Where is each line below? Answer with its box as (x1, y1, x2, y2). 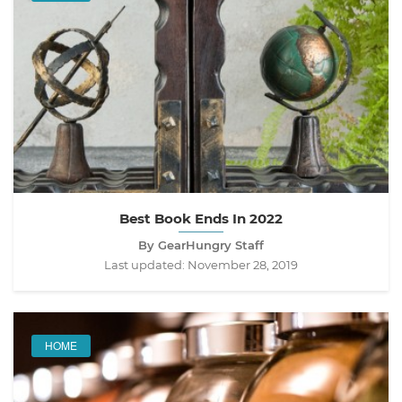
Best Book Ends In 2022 (119, 209, 283, 227)
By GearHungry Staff (138, 237, 264, 252)
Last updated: (104, 257, 188, 272)
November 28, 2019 (188, 257, 298, 272)
